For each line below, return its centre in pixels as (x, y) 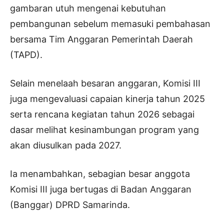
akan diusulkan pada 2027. (66, 145)
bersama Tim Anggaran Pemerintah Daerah (101, 39)
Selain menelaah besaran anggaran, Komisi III (105, 83)
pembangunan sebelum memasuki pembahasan (110, 23)
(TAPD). (26, 54)
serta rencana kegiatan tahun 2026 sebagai (102, 114)
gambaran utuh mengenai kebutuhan (88, 8)
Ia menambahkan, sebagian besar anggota (100, 173)
